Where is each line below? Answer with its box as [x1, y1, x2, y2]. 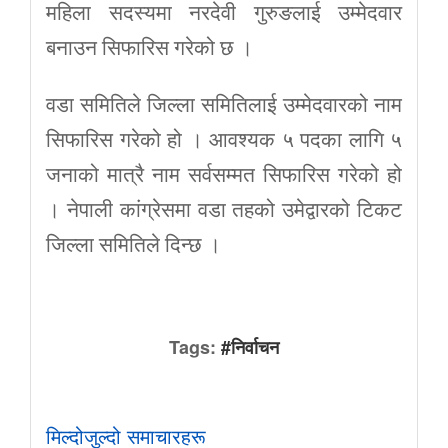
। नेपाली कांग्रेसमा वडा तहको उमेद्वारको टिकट [46, 197, 402, 222]
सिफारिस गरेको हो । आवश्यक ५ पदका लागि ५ [46, 127, 402, 152]
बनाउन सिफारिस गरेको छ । [46, 35, 253, 60]
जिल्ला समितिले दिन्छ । [46, 232, 221, 257]
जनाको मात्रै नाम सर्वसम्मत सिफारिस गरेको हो [46, 162, 402, 187]
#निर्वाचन [221, 333, 279, 360]
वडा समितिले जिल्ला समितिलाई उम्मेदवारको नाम [46, 92, 402, 117]
